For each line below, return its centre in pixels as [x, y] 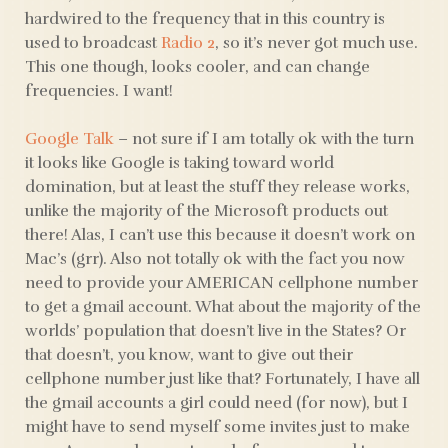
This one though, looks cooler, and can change [197, 67]
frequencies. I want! [99, 91]
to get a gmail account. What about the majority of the [223, 307]
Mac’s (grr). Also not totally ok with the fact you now [215, 259]
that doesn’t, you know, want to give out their [189, 355]
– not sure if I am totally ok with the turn [264, 139]
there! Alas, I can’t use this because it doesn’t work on [220, 235]
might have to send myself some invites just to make [217, 427]
